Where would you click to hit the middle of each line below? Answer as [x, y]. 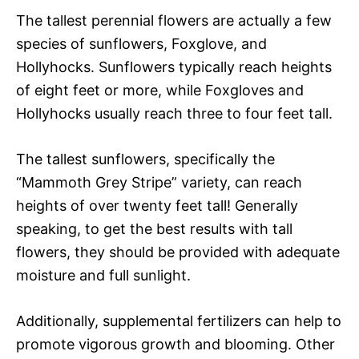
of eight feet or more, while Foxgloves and [160, 90]
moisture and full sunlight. [103, 275]
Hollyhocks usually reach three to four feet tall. [174, 113]
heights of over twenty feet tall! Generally [157, 205]
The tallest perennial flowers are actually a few [174, 20]
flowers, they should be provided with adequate [178, 252]
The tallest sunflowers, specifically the [145, 159]
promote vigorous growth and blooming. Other [175, 344]
